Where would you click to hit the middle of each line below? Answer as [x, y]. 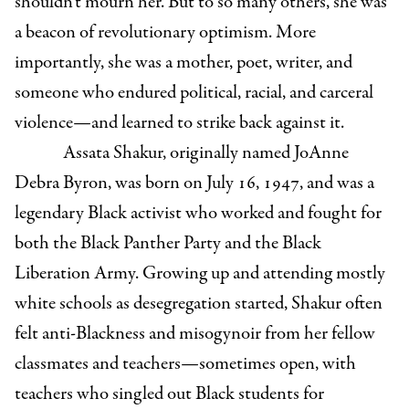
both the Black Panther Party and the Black [168, 244]
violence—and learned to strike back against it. [179, 123]
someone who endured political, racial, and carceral [194, 93]
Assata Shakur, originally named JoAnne [205, 153]
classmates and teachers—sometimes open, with [185, 364]
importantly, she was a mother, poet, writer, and [184, 63]
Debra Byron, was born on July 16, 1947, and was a [194, 184]
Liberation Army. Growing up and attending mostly [200, 274]
